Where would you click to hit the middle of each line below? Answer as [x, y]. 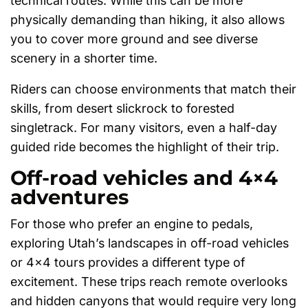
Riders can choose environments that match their [153, 89]
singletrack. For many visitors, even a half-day [144, 128]
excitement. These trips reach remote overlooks [149, 282]
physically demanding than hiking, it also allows [147, 20]
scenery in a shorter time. [84, 58]
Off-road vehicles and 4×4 [144, 177]
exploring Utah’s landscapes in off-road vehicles [150, 243]
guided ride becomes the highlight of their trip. [145, 147]
